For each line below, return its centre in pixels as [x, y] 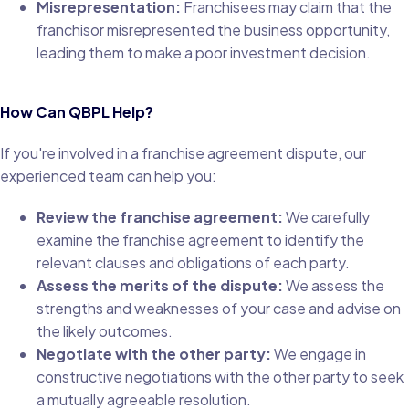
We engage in [319, 353]
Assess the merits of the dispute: [160, 285]
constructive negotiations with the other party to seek [220, 376]
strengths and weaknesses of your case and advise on [219, 308]
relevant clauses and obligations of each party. [193, 262]
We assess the [334, 285]
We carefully [326, 216]
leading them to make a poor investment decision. [204, 52]
